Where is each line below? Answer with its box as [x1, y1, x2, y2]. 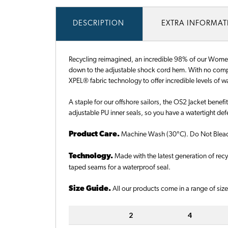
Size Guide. [69, 185, 113, 193]
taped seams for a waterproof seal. [69, 164, 171, 172]
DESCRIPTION [73, 20, 125, 28]
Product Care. [69, 131, 122, 139]
